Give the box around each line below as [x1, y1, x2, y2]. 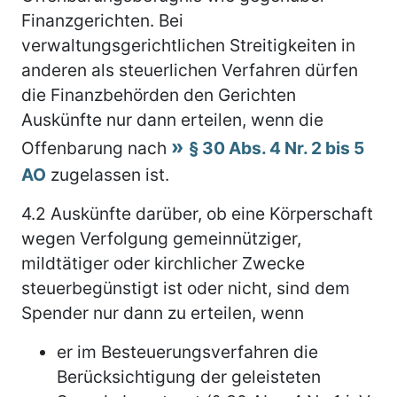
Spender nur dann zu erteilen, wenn [21, 301, 304, 323]
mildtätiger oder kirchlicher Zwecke [21, 252, 305, 274]
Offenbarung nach [21, 136, 171, 159]
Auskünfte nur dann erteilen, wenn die [21, 108, 323, 130]
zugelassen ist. [46, 163, 169, 185]
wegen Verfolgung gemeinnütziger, [21, 227, 301, 249]
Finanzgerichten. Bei [21, 9, 183, 31]
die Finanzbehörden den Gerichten [21, 83, 296, 105]
